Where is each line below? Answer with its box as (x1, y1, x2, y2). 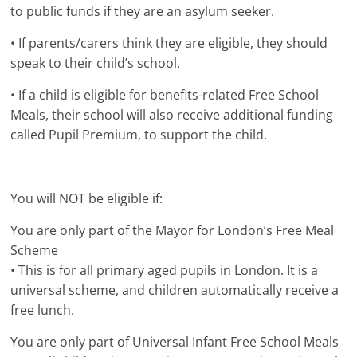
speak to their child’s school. (10, 54, 181, 73)
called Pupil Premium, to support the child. (10, 126, 268, 144)
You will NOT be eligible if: (10, 190, 163, 208)
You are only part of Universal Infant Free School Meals (10, 333, 339, 351)
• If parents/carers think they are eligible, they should (10, 34, 328, 53)
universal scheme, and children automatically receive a (10, 281, 339, 300)
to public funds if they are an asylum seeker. (10, 2, 275, 21)
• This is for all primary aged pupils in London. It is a (10, 261, 319, 280)
